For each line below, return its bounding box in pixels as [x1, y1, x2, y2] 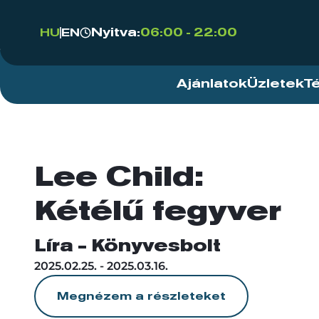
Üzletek [247, 78, 304, 90]
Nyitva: [91, 26, 140, 39]
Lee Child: [34, 164, 204, 192]
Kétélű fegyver [34, 198, 281, 226]
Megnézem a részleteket [57, 291, 226, 302]
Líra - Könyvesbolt [34, 238, 221, 255]
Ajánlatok [177, 78, 247, 90]
